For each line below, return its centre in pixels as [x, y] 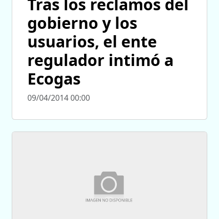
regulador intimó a [100, 60]
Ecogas [54, 79]
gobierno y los [82, 23]
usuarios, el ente [92, 42]
